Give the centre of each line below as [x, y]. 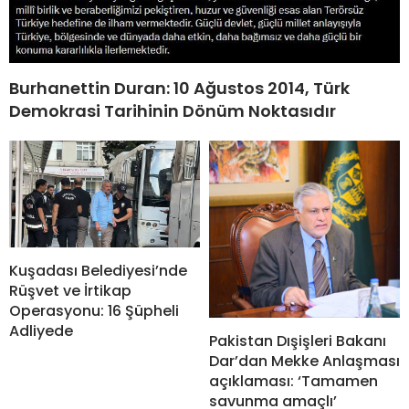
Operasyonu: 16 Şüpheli [94, 311]
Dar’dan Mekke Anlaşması [304, 361]
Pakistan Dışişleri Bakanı [298, 341]
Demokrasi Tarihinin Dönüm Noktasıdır [173, 110]
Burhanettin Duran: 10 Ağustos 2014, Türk [179, 88]
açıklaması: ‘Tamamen [294, 381]
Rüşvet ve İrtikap [70, 291]
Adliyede [41, 331]
